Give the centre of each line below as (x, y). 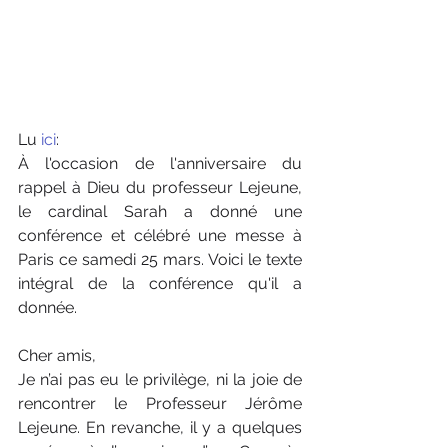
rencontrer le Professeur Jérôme (160, 403)
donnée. (47, 307)
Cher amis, (57, 355)
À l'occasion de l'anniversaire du (160, 163)
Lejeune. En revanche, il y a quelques (160, 427)
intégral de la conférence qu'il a (160, 283)
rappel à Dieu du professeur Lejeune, (160, 187)
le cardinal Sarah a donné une (160, 211)
